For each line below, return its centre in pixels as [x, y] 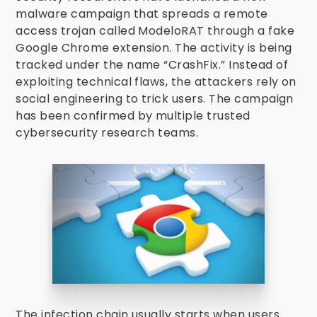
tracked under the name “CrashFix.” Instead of [152, 65]
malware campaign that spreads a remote [142, 14]
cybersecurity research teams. [107, 133]
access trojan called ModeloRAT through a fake [155, 31]
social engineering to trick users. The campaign [155, 99]
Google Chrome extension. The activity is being [154, 48]
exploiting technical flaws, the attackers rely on [156, 82]
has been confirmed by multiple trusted [133, 116]
